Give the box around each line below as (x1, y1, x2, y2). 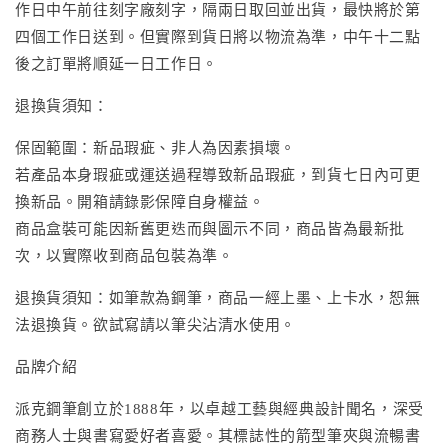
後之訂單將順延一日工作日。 (15, 55, 218, 72)
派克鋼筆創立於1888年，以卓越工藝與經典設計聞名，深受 (15, 400, 424, 417)
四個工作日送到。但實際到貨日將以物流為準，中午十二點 (15, 28, 421, 45)
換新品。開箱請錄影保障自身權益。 (15, 193, 265, 210)
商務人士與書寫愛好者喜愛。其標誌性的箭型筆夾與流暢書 (15, 427, 421, 444)
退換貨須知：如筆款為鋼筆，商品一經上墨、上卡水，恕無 (15, 289, 421, 306)
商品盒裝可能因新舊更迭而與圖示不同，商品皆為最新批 (15, 220, 406, 237)
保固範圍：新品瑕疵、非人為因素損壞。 (15, 139, 296, 156)
